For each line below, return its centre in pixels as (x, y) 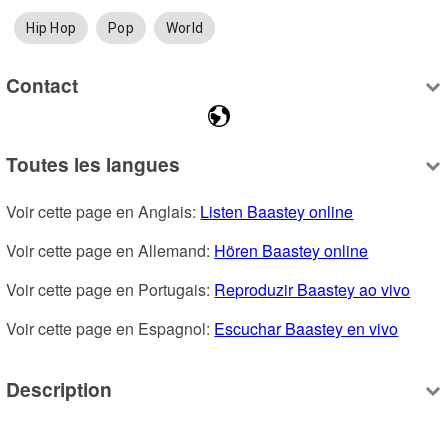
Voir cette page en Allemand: (110, 251)
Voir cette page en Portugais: (110, 290)
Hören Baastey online (291, 251)
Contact (42, 84)
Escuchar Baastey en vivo (306, 329)
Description (59, 388)
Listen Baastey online (277, 212)
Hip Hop (51, 28)
